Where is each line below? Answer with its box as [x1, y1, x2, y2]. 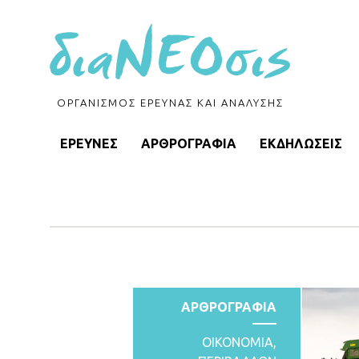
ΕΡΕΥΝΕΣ [59, 136, 118, 151]
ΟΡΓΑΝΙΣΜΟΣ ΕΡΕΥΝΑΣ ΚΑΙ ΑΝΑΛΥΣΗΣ [56, 97, 284, 108]
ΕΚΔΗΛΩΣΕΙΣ [259, 136, 342, 151]
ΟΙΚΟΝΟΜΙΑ [201, 335, 273, 349]
